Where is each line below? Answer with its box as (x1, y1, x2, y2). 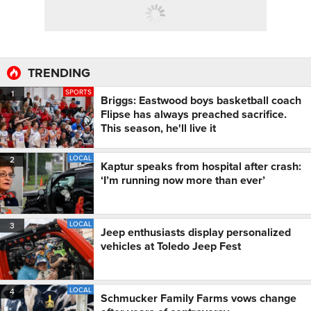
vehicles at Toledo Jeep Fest (101, 238, 241, 255)
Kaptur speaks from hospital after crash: (101, 158, 301, 175)
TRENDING (28, 64, 90, 83)
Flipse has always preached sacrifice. (101, 106, 287, 123)
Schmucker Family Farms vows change (101, 290, 296, 307)
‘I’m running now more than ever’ (101, 172, 265, 189)
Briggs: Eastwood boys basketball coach (101, 92, 301, 109)
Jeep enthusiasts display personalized (101, 224, 291, 241)
